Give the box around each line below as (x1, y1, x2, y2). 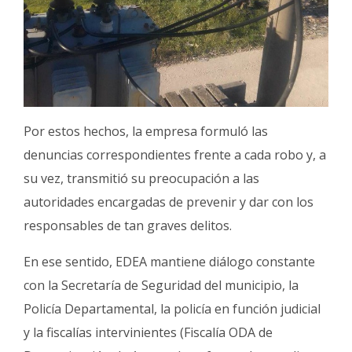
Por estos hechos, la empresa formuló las (24, 122, 268, 140)
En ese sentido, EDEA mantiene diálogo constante (24, 252, 315, 270)
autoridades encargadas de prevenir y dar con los (24, 192, 313, 211)
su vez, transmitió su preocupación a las (24, 169, 259, 187)
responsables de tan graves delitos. (24, 216, 232, 234)
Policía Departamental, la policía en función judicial (24, 299, 321, 317)
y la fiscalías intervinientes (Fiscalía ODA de (24, 323, 273, 341)
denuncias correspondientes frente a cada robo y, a (24, 145, 326, 163)
